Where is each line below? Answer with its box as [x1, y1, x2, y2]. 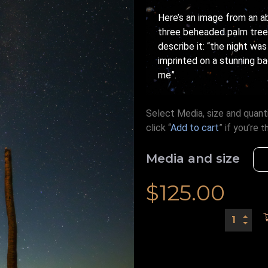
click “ [146, 121, 170, 133]
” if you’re [219, 121, 261, 133]
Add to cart [170, 121, 219, 133]
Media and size [146, 151, 240, 166]
